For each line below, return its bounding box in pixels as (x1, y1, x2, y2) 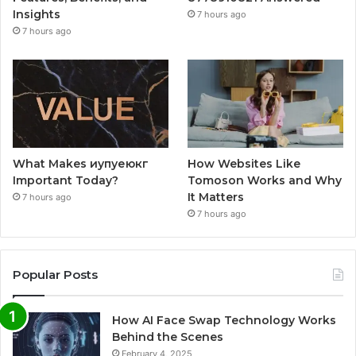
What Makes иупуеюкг (13, 156, 149, 171)
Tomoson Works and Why (188, 172, 342, 188)
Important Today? (13, 172, 118, 188)
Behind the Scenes (112, 329, 223, 344)
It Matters (188, 189, 245, 204)
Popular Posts (13, 266, 98, 282)
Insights (13, 7, 60, 22)
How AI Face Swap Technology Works (112, 312, 336, 327)
